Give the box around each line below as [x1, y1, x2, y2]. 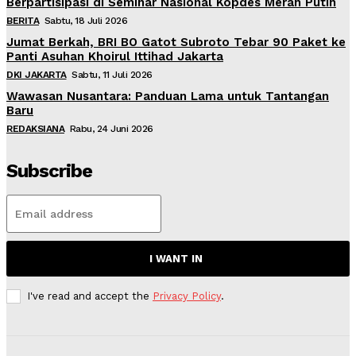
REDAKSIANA [6, 123, 64, 135]
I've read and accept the [27, 290, 153, 303]
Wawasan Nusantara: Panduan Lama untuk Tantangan [6, 89, 329, 104]
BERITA [6, 15, 39, 27]
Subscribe [6, 160, 92, 183]
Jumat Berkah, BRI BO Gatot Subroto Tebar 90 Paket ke [6, 35, 346, 50]
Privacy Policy [153, 290, 221, 303]
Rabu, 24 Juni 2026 [69, 123, 153, 135]
